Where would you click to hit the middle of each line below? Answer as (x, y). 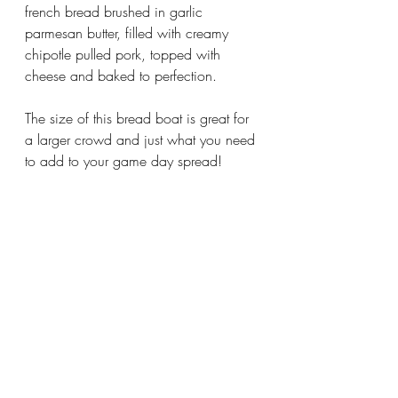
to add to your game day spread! (123, 160)
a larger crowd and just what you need (142, 139)
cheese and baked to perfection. (123, 75)
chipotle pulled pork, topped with (125, 54)
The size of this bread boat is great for (139, 118)
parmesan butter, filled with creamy (129, 32)
